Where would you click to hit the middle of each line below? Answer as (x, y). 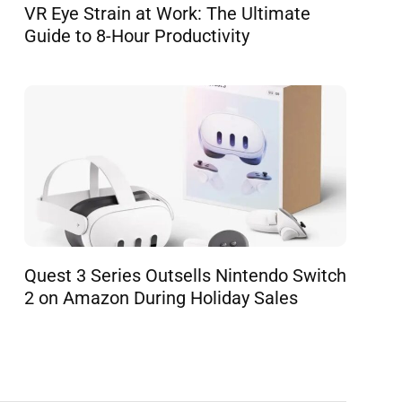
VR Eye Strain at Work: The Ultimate (167, 14)
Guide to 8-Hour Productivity (137, 36)
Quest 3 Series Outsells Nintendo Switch (185, 275)
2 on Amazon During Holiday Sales (161, 297)
